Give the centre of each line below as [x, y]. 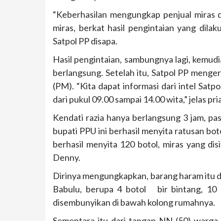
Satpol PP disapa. [85, 41]
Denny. [67, 158]
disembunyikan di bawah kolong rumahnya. [134, 203]
